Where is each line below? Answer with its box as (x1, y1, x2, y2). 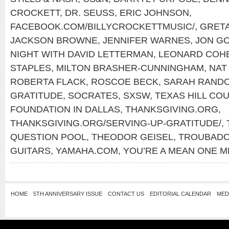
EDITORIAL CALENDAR (150, 191, 211, 197)
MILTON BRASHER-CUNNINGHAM (56, 62, 204, 73)
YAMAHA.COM (56, 145, 118, 156)
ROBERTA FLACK (10, 76, 86, 87)
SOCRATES (68, 90, 118, 101)
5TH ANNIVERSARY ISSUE (33, 191, 102, 197)
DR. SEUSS (65, 7, 114, 18)
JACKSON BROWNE (10, 35, 98, 45)
